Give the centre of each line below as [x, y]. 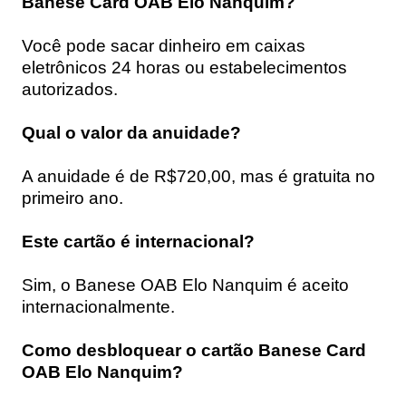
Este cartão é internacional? [138, 241]
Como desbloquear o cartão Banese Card [194, 350]
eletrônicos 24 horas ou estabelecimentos [184, 67]
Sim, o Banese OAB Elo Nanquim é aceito [185, 285]
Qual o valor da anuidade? [131, 132]
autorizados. [70, 89]
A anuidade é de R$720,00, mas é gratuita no [198, 176]
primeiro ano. [72, 198]
